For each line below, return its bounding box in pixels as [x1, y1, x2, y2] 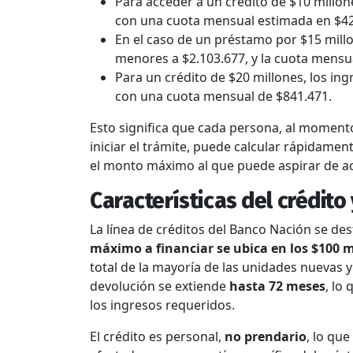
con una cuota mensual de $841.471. [115, 87, 332, 105]
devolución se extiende [90, 277, 229, 295]
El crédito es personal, [90, 327, 225, 345]
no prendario [225, 327, 307, 345]
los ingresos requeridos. [90, 295, 235, 314]
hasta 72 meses [229, 277, 325, 295]
